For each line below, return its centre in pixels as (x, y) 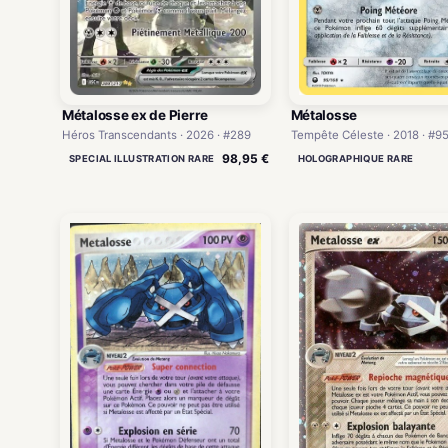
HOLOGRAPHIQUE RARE (355, 159)
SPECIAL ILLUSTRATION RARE (142, 158)
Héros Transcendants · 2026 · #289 (156, 134)
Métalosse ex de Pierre (135, 114)
